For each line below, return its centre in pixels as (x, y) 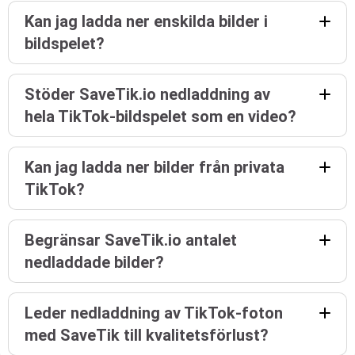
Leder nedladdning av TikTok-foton (154, 313)
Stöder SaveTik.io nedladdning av (147, 94)
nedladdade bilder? (94, 262)
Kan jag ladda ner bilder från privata (155, 167)
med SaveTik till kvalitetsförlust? (147, 335)
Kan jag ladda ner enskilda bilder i (146, 21)
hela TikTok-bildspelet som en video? (160, 116)
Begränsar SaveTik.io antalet (131, 240)
